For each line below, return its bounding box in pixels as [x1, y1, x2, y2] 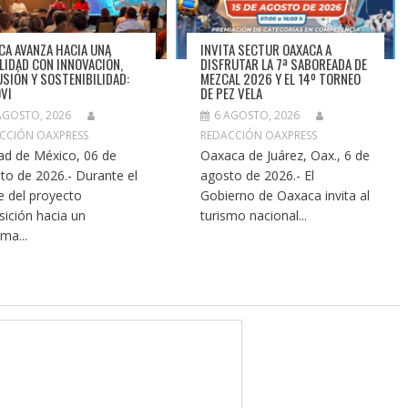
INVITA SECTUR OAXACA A [200, 38, 332, 59]
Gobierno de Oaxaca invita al [200, 186, 371, 204]
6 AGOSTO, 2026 [214, 107, 301, 123]
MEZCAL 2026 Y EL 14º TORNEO [200, 67, 362, 88]
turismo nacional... [200, 206, 308, 224]
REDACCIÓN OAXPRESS [200, 127, 318, 143]
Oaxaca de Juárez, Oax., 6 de [200, 146, 371, 164]
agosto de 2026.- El [200, 166, 315, 184]
